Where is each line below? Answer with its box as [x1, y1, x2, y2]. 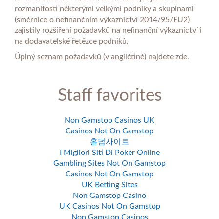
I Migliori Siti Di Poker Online [59, 149, 160, 156]
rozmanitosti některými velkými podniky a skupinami [15, 5, 194, 13]
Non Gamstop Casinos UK [65, 116, 154, 124]
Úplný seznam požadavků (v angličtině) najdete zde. [15, 53, 189, 61]
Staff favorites [57, 87, 162, 104]
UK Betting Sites [81, 181, 138, 189]
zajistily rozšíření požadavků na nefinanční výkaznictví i [15, 26, 202, 34]
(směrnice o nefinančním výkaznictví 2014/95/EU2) [15, 16, 190, 23]
